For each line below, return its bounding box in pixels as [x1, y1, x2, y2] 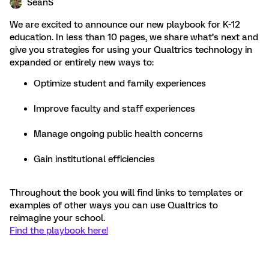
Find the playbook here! [10, 225, 108, 236]
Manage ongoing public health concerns [34, 128, 203, 139]
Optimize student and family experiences [34, 78, 206, 89]
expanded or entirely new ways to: [10, 57, 156, 68]
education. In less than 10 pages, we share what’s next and [10, 32, 258, 43]
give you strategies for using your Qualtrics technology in [10, 44, 252, 55]
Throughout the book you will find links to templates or [10, 187, 243, 198]
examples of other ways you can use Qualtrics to [10, 200, 218, 211]
